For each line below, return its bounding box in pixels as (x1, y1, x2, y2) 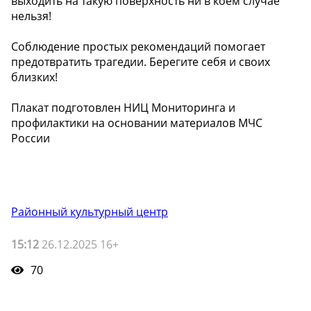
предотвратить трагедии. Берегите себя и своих (11, 54, 270, 69)
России (11, 131, 50, 146)
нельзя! (11, 8, 51, 24)
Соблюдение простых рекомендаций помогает (11, 39, 265, 54)
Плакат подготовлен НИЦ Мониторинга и (11, 100, 235, 115)
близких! (11, 69, 58, 85)
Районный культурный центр (11, 204, 168, 219)
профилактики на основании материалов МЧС (11, 115, 262, 131)
